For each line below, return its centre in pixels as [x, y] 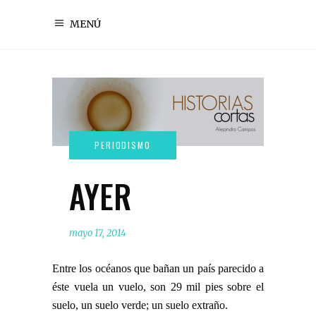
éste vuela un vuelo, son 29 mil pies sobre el [158, 286]
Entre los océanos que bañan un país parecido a [158, 268]
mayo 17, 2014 [98, 233]
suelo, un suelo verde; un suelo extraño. [140, 305]
